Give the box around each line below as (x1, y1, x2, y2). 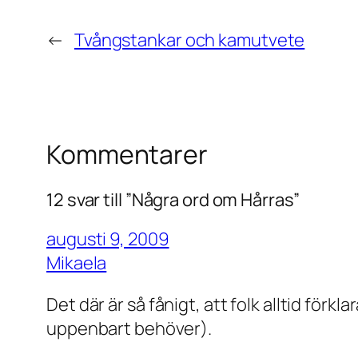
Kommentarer (46, 137, 208, 173)
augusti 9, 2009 (46, 226, 169, 251)
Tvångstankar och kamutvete (74, 28, 305, 53)
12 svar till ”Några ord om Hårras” (46, 187, 300, 212)
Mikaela (46, 250, 107, 275)
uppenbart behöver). (46, 316, 213, 340)
